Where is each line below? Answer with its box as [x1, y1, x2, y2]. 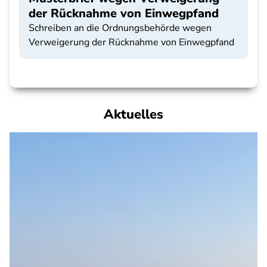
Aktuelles [104, 105, 163, 123]
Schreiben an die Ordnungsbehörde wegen [29, 21, 212, 35]
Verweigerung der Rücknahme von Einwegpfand [29, 36, 234, 49]
